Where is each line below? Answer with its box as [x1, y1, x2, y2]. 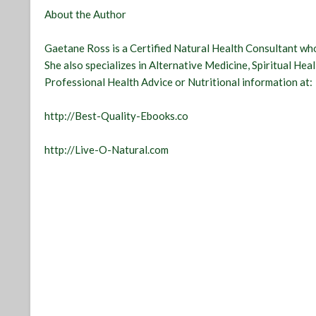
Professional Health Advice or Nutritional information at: [44, 75, 313, 89]
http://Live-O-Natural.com [44, 143, 169, 157]
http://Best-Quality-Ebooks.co [44, 109, 189, 123]
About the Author [44, 8, 127, 21]
